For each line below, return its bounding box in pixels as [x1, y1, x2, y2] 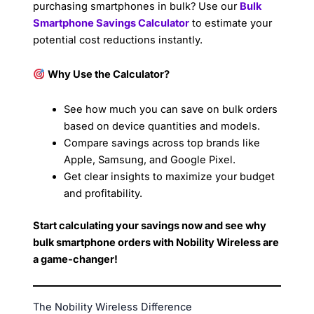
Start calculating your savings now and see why [33, 219, 267, 232]
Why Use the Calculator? [48, 68, 170, 81]
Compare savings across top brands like [64, 136, 261, 149]
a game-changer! [33, 252, 118, 266]
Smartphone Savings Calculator [33, 16, 190, 29]
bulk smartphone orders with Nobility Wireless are [33, 235, 280, 249]
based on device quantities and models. [64, 119, 261, 132]
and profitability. [64, 186, 143, 200]
